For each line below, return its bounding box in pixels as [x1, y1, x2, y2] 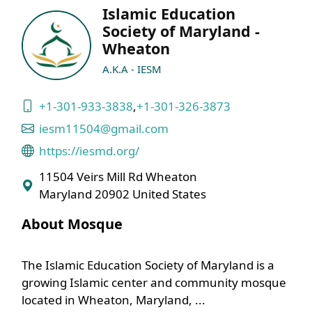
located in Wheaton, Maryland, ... [21, 292, 205, 308]
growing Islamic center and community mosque [21, 274, 286, 290]
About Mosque [21, 214, 123, 233]
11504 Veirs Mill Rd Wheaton [38, 169, 197, 185]
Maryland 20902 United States [38, 186, 206, 202]
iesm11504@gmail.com [38, 120, 169, 136]
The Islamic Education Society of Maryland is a [21, 257, 274, 273]
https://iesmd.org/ [38, 142, 139, 159]
